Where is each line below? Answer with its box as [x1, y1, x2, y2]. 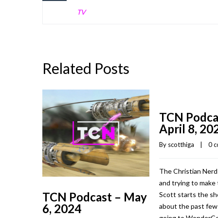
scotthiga [168, 140, 194, 148]
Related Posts [42, 59, 129, 77]
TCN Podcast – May [42, 190, 147, 204]
